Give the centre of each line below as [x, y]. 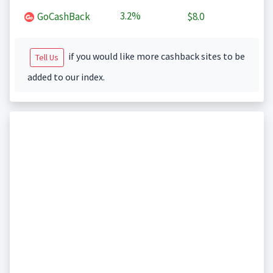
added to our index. [66, 77]
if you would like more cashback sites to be [155, 56]
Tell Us [47, 58]
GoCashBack [62, 17]
